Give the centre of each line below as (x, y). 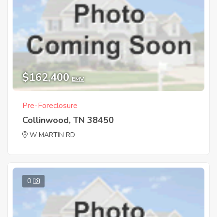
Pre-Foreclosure (50, 105)
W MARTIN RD (52, 135)
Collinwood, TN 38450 (68, 120)
